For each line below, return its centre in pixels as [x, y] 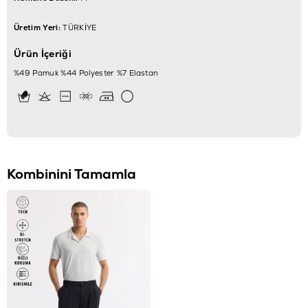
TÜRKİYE [78, 27]
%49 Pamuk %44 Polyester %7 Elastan [86, 73]
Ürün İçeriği [43, 53]
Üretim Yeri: [37, 27]
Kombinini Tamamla [71, 174]
